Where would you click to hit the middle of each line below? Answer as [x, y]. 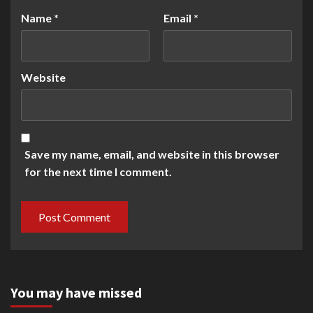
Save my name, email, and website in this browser [152, 154]
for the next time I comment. [98, 172]
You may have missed [76, 293]
